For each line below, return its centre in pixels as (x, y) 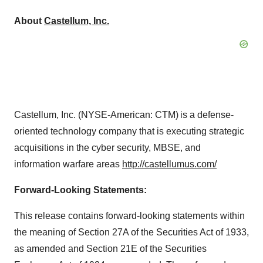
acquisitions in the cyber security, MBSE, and (107, 148)
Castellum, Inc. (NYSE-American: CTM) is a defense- (124, 115)
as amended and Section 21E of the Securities (110, 249)
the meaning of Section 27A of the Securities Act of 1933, (131, 232)
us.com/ (200, 164)
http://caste (144, 164)
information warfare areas (68, 164)
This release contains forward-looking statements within (129, 216)
